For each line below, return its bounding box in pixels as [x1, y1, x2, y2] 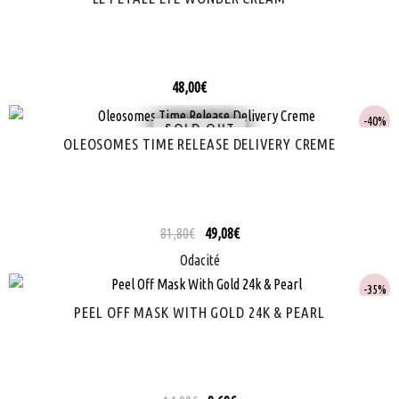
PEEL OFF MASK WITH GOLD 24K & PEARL [74, 304, 325, 322]
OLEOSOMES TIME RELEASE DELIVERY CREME [62, 135, 337, 153]
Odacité [179, 252, 220, 269]
